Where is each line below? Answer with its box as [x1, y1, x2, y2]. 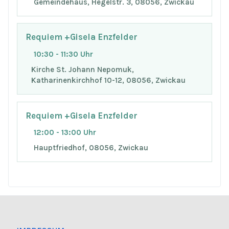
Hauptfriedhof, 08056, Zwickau [34, 143, 148, 153]
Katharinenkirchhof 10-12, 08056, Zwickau [31, 75, 186, 85]
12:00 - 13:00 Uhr [34, 128, 96, 138]
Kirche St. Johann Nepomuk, [31, 64, 134, 74]
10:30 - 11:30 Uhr [34, 50, 93, 59]
